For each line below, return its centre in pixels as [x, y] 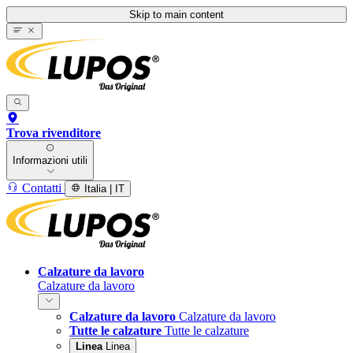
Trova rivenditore [54, 132]
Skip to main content [176, 15]
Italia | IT [104, 188]
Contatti [42, 188]
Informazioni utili [50, 160]
